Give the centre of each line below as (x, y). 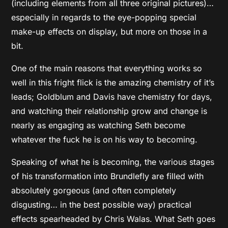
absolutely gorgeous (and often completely (94, 190)
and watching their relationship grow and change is (109, 111)
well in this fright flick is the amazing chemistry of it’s (113, 82)
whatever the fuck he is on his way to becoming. (105, 139)
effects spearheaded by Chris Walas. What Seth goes (113, 219)
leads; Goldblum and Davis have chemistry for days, (112, 96)
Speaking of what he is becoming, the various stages (113, 162)
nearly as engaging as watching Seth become (98, 125)
